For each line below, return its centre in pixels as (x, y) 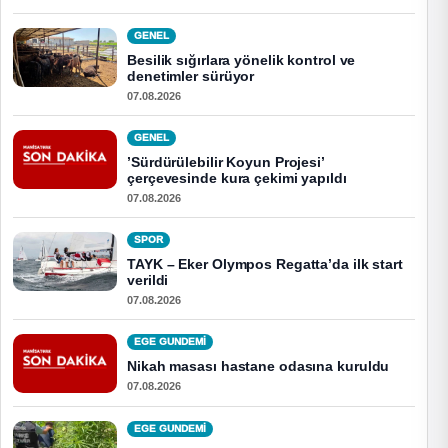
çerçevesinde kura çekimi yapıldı (237, 179)
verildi (148, 281)
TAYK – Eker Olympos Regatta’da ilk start (265, 265)
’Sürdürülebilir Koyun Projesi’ (225, 163)
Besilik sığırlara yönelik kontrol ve (241, 61)
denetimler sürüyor (191, 77)
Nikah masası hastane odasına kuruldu (258, 367)
